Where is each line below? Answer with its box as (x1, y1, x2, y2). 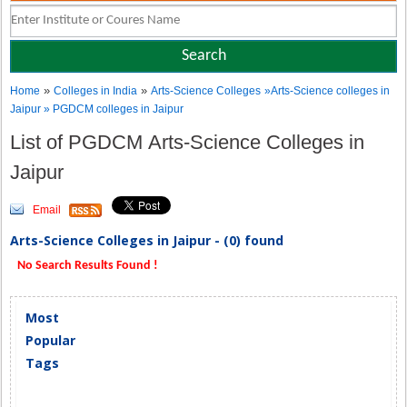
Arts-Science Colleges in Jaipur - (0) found (10, 232, 284, 249)
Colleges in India (54, 84, 138, 97)
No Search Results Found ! (15, 259, 159, 273)
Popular (25, 332, 76, 349)
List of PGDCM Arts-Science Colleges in (10, 131, 365, 154)
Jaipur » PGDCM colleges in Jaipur (10, 103, 184, 115)
